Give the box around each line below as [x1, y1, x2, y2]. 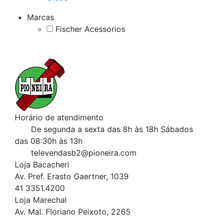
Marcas [27, 12, 54, 22]
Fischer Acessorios [53, 24, 125, 34]
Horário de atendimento [15, 112, 104, 122]
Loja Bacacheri [15, 159, 69, 169]
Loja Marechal [15, 194, 67, 205]
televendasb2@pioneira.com [31, 147, 137, 158]
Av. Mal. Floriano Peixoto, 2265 [15, 206, 131, 217]
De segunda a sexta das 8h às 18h [31, 124, 158, 134]
